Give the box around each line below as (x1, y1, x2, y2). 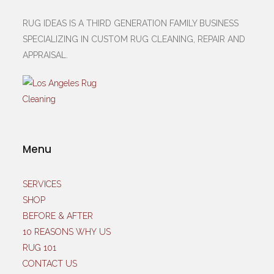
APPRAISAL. (23, 50, 78, 60)
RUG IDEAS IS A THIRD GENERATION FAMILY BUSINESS (23, 18, 239, 28)
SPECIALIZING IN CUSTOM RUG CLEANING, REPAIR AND (23, 34, 246, 44)
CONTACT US (23, 258, 78, 268)
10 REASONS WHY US (23, 226, 111, 237)
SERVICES (23, 179, 62, 189)
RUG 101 (23, 242, 57, 253)
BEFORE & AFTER (23, 210, 94, 221)
